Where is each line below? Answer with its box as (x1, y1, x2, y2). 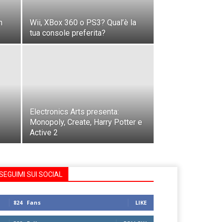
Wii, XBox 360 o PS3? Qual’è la (30, 18, 136, 28)
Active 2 (30, 128, 58, 138)
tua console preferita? (30, 28, 106, 38)
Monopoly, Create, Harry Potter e (30, 117, 142, 127)
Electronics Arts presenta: (30, 107, 119, 117)
